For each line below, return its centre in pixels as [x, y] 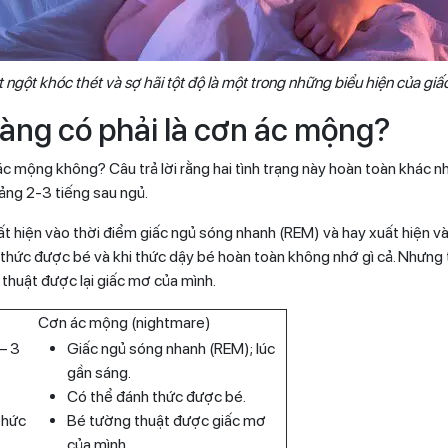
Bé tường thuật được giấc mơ [166, 420]
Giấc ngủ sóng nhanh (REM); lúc [171, 348]
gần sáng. [99, 372]
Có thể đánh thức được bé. [156, 396]
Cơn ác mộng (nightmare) [123, 322]
